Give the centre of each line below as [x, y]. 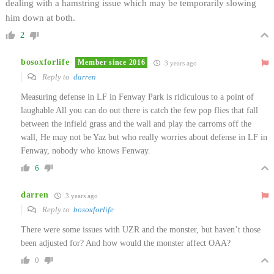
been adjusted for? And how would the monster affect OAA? [126, 243]
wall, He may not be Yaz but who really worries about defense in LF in [144, 137]
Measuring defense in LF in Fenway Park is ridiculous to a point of [137, 97]
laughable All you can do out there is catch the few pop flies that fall [139, 110]
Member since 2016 [112, 63]
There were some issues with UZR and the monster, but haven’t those [141, 229]
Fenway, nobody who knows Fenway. [86, 150]
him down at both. [40, 17]
